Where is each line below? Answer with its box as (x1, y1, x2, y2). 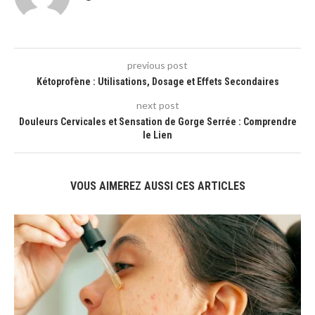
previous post (127, 59, 188, 72)
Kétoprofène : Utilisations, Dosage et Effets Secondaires (36, 76, 279, 88)
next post (136, 99, 179, 112)
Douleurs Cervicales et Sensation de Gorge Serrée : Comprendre (18, 116, 297, 128)
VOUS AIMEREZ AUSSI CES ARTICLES (70, 179, 245, 193)
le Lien (143, 129, 172, 141)
